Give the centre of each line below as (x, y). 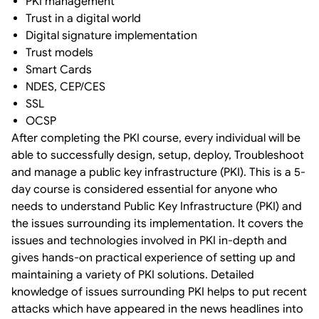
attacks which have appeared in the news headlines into (157, 309)
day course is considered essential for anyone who (145, 189)
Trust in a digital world (85, 18)
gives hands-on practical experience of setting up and (153, 257)
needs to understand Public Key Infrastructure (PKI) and (157, 206)
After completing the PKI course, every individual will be (156, 138)
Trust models (61, 52)
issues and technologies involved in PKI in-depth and (149, 240)
